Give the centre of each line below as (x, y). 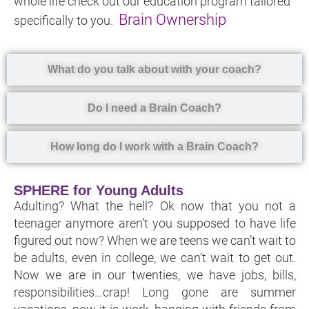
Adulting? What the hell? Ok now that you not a (155, 206)
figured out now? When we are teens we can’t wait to (155, 240)
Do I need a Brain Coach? (154, 108)
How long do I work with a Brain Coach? (154, 146)
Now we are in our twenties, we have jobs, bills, (155, 275)
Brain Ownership (172, 20)
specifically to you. (66, 21)
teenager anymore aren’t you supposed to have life (155, 223)
